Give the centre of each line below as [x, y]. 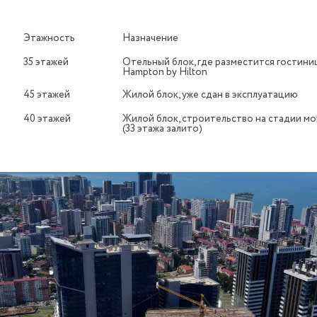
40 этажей [47, 119]
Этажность [49, 39]
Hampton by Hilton [165, 73]
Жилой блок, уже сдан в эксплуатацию [210, 95]
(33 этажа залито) [162, 129]
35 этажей [46, 63]
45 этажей [47, 95]
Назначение [150, 39]
